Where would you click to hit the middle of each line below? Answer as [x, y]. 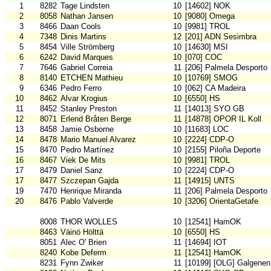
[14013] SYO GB [215, 109]
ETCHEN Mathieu [92, 78]
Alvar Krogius [84, 99]
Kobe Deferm [83, 253]
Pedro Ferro [81, 88]
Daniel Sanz [82, 171]
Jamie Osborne [87, 129]
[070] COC [204, 57]
